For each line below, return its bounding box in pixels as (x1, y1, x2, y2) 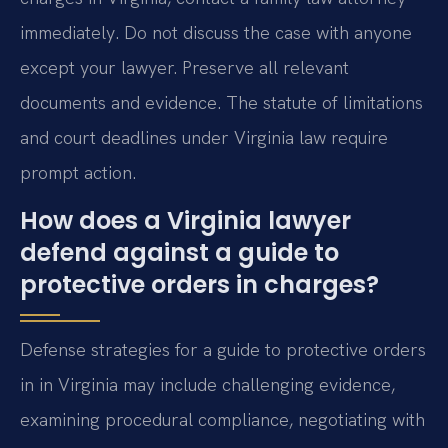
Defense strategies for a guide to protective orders (20, 337, 426, 361)
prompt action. (20, 161, 136, 185)
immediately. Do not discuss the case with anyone (20, 21, 412, 45)
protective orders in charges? (20, 267, 379, 301)
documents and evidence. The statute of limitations (20, 91, 423, 115)
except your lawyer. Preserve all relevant (20, 56, 349, 80)
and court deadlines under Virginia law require (20, 126, 388, 150)
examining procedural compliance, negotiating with (20, 407, 425, 431)
